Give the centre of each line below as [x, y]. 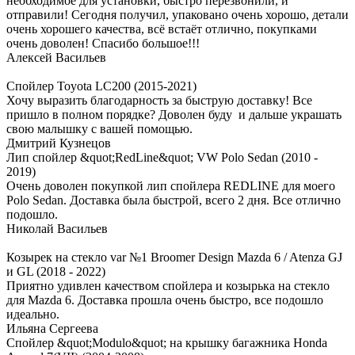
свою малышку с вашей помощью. [99, 129]
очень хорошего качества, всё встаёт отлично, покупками [162, 29]
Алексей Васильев [56, 58]
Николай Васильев [57, 229]
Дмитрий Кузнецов [59, 143]
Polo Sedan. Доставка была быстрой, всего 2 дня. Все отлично [174, 200]
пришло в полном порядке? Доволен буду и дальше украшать [174, 115]
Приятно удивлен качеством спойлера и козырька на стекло [168, 286]
